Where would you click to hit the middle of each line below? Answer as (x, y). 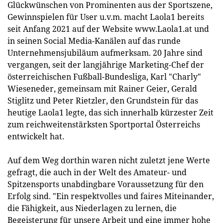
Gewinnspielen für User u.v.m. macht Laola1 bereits (106, 17)
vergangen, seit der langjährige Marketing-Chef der (106, 65)
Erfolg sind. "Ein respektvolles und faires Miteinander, (111, 196)
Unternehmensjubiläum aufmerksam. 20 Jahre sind (105, 53)
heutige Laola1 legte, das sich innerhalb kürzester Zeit (111, 112)
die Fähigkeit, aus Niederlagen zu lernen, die (92, 208)
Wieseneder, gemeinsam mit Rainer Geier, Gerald (102, 89)
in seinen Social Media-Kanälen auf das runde (94, 41)
